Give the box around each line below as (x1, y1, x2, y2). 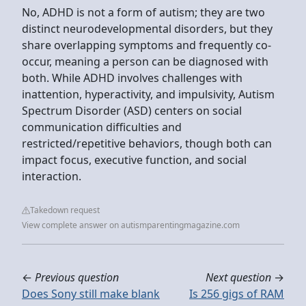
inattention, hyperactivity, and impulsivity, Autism (22, 86, 275, 102)
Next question (206, 269, 271, 285)
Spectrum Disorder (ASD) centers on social (22, 102, 242, 118)
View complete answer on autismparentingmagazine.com (22, 219, 240, 231)
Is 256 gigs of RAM (189, 286, 284, 301)
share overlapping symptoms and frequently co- (22, 37, 271, 53)
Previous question (35, 269, 119, 285)
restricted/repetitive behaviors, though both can (22, 135, 272, 151)
